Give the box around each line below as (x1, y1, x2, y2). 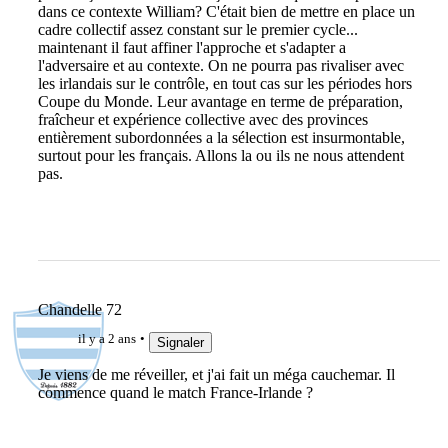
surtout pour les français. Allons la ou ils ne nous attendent (37, 146, 404, 164)
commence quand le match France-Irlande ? (37, 383, 313, 401)
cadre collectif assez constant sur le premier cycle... (37, 20, 358, 38)
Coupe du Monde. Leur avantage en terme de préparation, (37, 92, 403, 110)
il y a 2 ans (77, 332, 136, 347)
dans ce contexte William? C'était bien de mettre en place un (37, 2, 415, 20)
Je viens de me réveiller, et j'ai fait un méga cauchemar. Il (37, 365, 395, 383)
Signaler (156, 335, 204, 351)
